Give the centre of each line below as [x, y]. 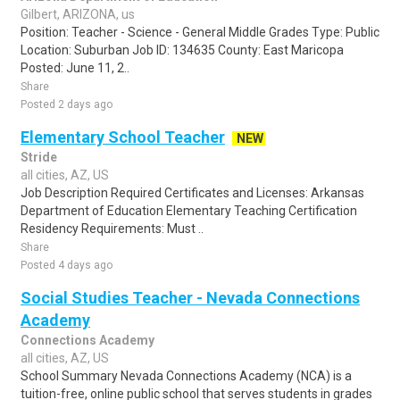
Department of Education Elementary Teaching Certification [189, 211]
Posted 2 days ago [67, 104]
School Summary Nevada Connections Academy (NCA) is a [186, 376]
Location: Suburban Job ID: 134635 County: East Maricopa [182, 50]
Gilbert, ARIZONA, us [78, 14]
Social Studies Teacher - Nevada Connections [190, 298]
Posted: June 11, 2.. [75, 68]
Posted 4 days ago [67, 265]
